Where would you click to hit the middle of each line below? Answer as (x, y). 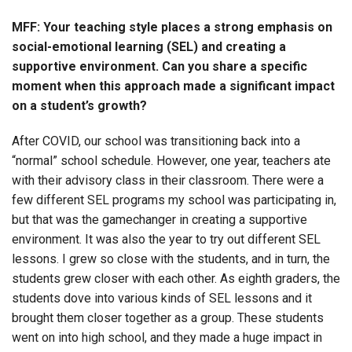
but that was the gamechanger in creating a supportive (159, 219)
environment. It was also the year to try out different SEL (166, 239)
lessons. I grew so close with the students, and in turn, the (171, 258)
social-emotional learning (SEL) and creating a (149, 46)
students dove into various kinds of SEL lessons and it (162, 298)
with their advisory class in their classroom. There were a (168, 180)
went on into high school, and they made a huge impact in (167, 337)
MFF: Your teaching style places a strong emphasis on (172, 27)
